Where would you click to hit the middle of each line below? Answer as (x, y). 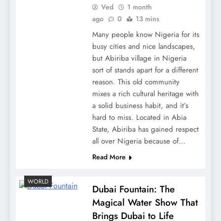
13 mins (147, 18)
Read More (109, 157)
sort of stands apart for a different (145, 70)
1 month (139, 7)
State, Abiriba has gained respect (145, 129)
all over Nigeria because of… (139, 141)
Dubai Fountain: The (133, 189)
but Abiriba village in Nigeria (139, 58)
